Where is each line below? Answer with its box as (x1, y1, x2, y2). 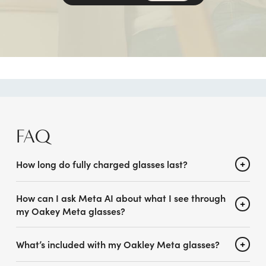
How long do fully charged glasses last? (16, 157, 188, 171)
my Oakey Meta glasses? (16, 204, 126, 217)
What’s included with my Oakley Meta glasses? (16, 237, 220, 251)
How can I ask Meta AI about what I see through (16, 191, 226, 204)
